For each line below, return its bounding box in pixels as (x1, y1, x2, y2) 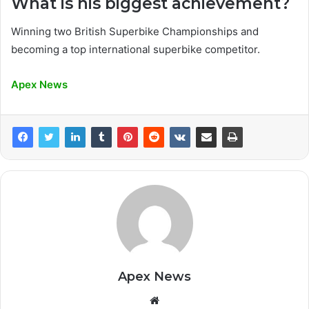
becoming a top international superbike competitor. (11, 42, 260, 56)
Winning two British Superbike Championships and (11, 24, 259, 38)
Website (159, 292, 198, 306)
